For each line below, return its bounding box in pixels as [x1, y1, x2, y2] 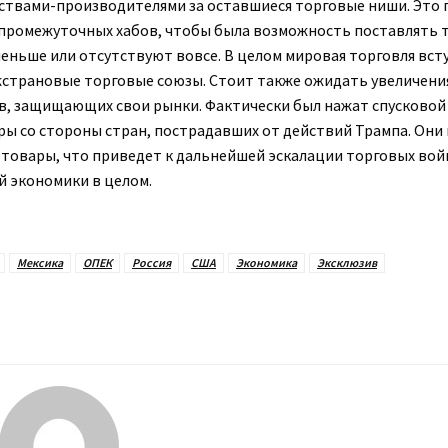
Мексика [17, 254, 63, 270]
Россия [132, 254, 171, 270]
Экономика [236, 254, 297, 270]
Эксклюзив [317, 254, 377, 270]
